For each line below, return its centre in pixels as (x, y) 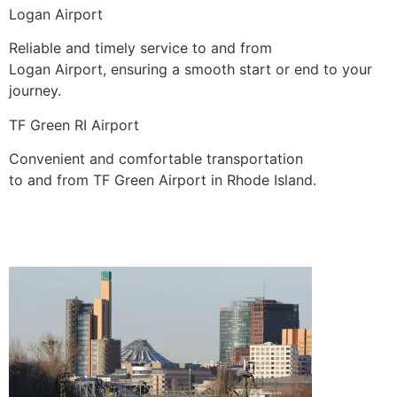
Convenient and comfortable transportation (156, 159)
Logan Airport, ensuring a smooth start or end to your (191, 70)
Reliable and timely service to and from (140, 48)
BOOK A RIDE (54, 235)
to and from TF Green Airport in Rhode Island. (163, 180)
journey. (35, 91)
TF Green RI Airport (74, 125)
